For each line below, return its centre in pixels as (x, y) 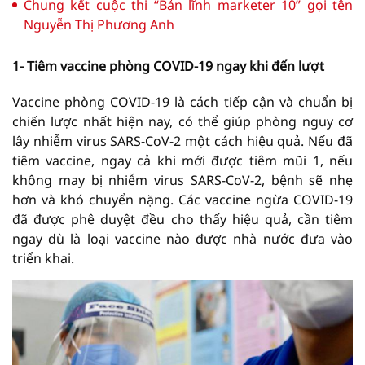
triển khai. (43, 258)
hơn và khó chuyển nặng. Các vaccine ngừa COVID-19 (182, 199)
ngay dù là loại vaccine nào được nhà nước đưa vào (182, 238)
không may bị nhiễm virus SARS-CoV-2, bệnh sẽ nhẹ (182, 180)
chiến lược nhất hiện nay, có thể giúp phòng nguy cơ (182, 121)
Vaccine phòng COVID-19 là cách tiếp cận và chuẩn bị (182, 101)
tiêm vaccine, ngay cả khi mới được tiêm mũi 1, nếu (182, 160)
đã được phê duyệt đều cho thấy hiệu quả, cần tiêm (182, 219)
